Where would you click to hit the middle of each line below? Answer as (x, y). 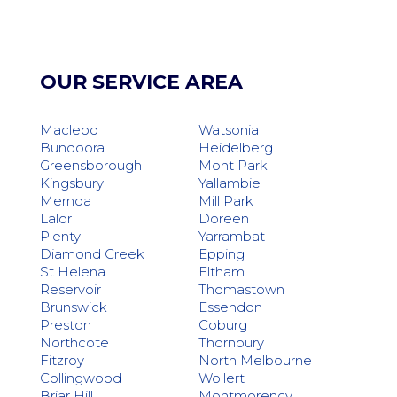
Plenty (60, 237)
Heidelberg (235, 148)
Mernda (65, 201)
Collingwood (80, 378)
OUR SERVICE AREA (141, 82)
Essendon (230, 307)
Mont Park (233, 166)
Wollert (221, 378)
